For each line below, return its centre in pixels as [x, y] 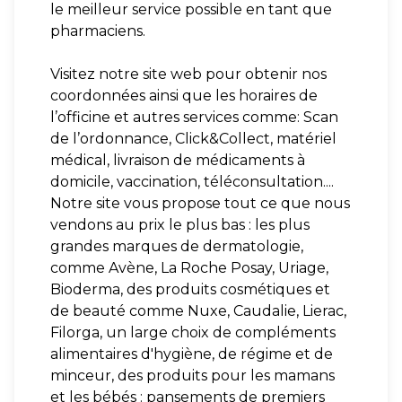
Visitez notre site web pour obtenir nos [188, 74]
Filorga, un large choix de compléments [193, 333]
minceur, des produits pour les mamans [192, 376]
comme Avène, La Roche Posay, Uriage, [189, 268]
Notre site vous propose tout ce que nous [200, 204]
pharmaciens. [98, 31]
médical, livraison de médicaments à [178, 161]
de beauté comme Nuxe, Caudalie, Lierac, [198, 311]
